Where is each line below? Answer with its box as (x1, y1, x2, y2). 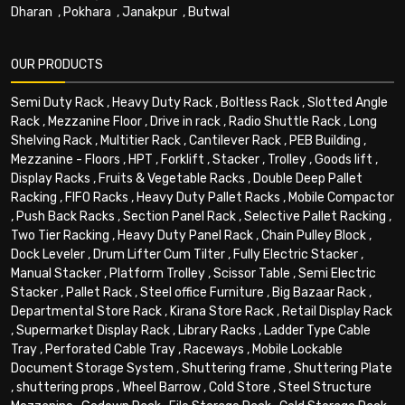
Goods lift (315, 151, 372, 167)
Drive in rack (150, 113, 221, 129)
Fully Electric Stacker (233, 246, 358, 262)
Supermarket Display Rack (16, 322, 170, 338)
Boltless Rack (221, 94, 299, 110)
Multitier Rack (100, 132, 181, 148)
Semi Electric (298, 265, 376, 281)
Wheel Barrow (122, 379, 201, 395)
